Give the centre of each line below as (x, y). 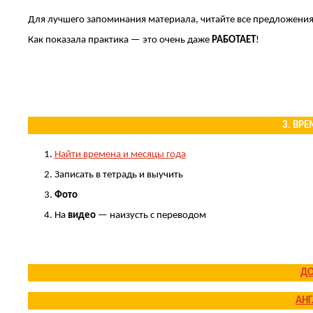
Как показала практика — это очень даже (120, 41)
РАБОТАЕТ (234, 41)
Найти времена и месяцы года (120, 155)
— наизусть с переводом (152, 216)
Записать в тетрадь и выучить (118, 175)
